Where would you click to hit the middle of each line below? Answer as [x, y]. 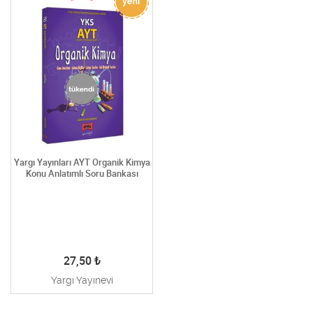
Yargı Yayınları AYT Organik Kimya [82, 162]
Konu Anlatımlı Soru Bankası [82, 174]
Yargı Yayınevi [82, 280]
